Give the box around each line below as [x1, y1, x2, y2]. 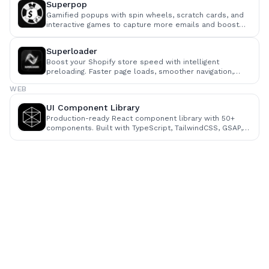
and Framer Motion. [46, 133, 116, 142]
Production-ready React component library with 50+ [46, 114, 235, 122]
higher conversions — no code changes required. [46, 77, 223, 85]
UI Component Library [46, 103, 139, 112]
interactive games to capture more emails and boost [46, 20, 239, 29]
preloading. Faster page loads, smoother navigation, [46, 67, 234, 76]
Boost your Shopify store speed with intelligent [46, 58, 219, 66]
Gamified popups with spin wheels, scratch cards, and [46, 11, 244, 19]
